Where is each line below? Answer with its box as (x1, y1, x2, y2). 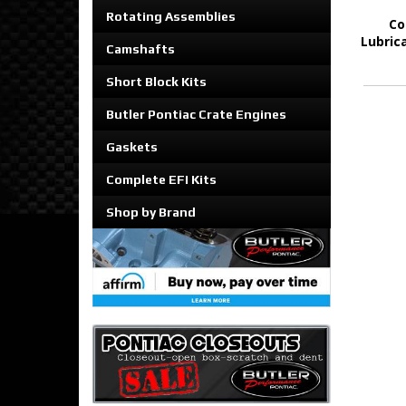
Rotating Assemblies (106, 9, 236, 24)
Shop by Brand (106, 205, 196, 219)
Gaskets (106, 140, 158, 154)
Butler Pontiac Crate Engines (106, 107, 286, 121)
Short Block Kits (106, 74, 207, 89)
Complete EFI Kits (106, 172, 217, 187)
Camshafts (106, 42, 175, 56)
